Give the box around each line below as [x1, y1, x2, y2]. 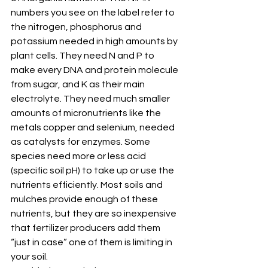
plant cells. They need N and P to [11, 51, 156, 61]
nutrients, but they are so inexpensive [11, 209, 178, 219]
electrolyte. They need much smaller [11, 94, 172, 104]
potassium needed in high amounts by [11, 36, 179, 47]
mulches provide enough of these [11, 194, 160, 205]
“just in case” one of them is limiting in [11, 237, 174, 248]
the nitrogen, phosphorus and [11, 22, 144, 32]
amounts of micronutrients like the [11, 108, 163, 118]
